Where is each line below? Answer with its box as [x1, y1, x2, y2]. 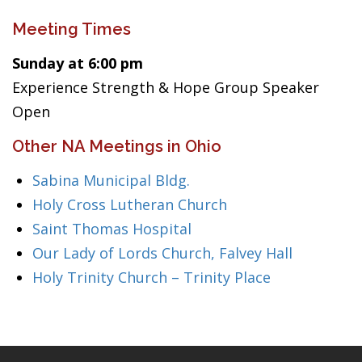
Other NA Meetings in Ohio [12, 137, 221, 156]
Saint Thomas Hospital [32, 219, 192, 238]
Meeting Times [12, 19, 131, 39]
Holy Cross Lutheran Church [32, 195, 227, 214]
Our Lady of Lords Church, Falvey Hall [32, 243, 293, 263]
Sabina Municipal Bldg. [32, 170, 190, 190]
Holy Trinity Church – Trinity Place [32, 267, 271, 287]
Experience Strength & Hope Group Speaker [12, 78, 319, 97]
